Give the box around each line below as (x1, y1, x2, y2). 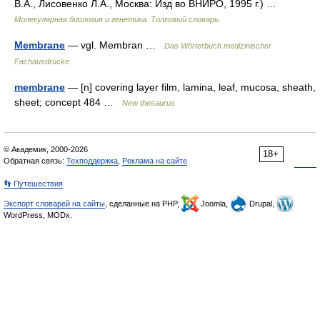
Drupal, (247, 199, 276, 208)
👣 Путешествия (4, 179, 63, 188)
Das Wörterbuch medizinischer (164, 41, 271, 50)
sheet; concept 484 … (14, 96, 122, 108)
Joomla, (199, 199, 230, 208)
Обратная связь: (4, 156, 66, 165)
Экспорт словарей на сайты (4, 199, 105, 208)
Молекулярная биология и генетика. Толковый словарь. (14, 15, 221, 24)
